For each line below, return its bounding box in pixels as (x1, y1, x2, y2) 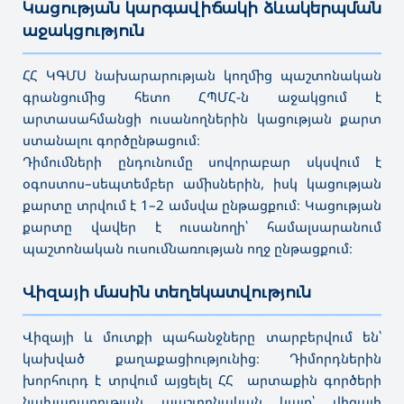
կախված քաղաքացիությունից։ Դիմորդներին (23, 348, 381, 367)
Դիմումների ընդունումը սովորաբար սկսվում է (23, 151, 381, 170)
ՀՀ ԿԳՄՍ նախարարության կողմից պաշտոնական (23, 65, 381, 84)
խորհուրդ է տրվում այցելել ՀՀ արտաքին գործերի (23, 370, 381, 389)
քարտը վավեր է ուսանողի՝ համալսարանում (23, 216, 381, 235)
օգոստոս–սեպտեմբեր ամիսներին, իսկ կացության (23, 173, 381, 192)
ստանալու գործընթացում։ (23, 130, 200, 149)
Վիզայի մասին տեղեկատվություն (23, 279, 311, 304)
